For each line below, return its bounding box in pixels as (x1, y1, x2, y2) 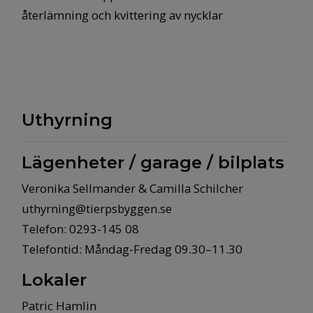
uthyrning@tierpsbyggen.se (22, 201, 172, 217)
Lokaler (22, 270, 87, 290)
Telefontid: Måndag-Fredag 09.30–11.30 (22, 241, 242, 257)
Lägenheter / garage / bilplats (22, 152, 284, 173)
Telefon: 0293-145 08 (22, 221, 139, 237)
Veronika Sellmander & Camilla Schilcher (22, 180, 243, 196)
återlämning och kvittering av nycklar (22, 7, 223, 23)
